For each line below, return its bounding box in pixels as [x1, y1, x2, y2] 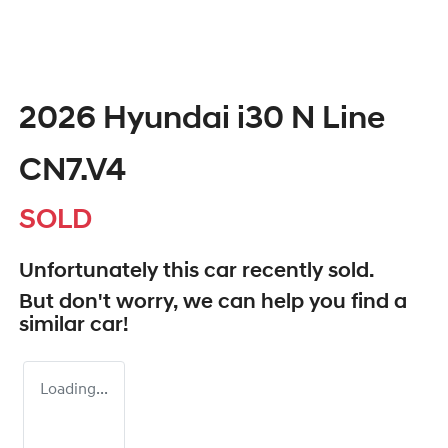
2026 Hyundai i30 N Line [19, 104, 385, 137]
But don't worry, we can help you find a [19, 292, 407, 314]
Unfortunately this [19, 261, 204, 283]
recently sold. [237, 261, 374, 283]
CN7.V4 [19, 156, 126, 189]
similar [19, 315, 90, 337]
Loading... [40, 382, 108, 399]
